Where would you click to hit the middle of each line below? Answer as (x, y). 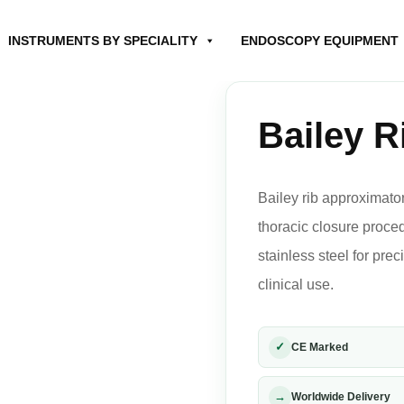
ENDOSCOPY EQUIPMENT (319, 41)
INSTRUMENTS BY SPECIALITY (102, 41)
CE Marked (319, 347)
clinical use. (295, 285)
